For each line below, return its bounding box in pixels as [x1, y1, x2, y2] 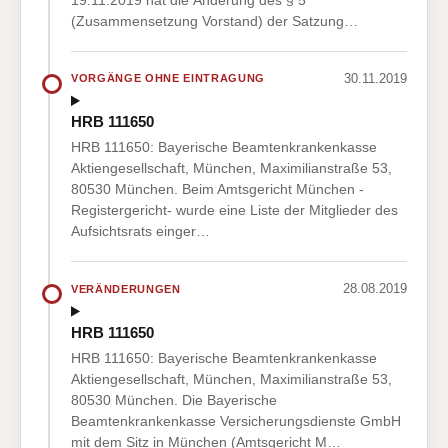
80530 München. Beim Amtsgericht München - [71, 181, 364, 198]
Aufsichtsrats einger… [71, 223, 210, 240]
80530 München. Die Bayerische [71, 391, 277, 408]
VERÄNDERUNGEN [71, 282, 181, 295]
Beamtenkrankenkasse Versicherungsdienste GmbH [71, 412, 401, 429]
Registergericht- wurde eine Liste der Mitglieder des [71, 202, 398, 219]
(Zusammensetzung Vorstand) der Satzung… [71, 12, 358, 29]
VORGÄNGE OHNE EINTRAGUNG [71, 72, 265, 85]
